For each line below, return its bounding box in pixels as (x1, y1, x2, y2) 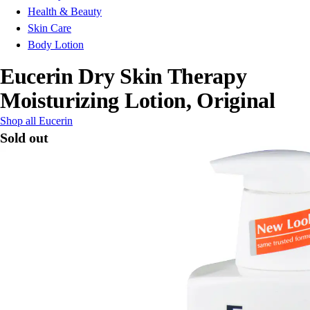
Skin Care (28, 22, 71, 35)
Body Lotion (28, 39, 84, 51)
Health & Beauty (28, 6, 102, 18)
